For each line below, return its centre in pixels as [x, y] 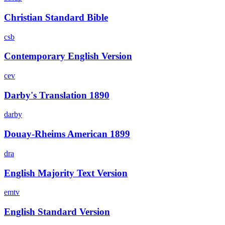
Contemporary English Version [68, 56]
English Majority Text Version [66, 173]
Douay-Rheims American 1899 [67, 134]
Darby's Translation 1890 [57, 95]
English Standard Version [57, 212]
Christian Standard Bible [56, 17]
